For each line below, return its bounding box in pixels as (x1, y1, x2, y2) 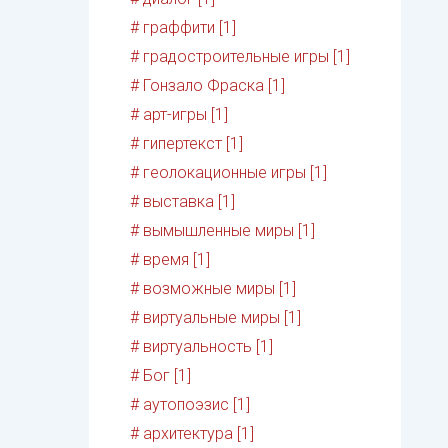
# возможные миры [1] (130, 279, 297, 299)
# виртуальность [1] (130, 337, 274, 357)
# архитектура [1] (130, 424, 255, 444)
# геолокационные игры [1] (130, 163, 328, 183)
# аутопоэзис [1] (130, 395, 251, 415)
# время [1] (130, 250, 211, 270)
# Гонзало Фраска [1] (130, 76, 286, 96)
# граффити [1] (130, 18, 237, 38)
